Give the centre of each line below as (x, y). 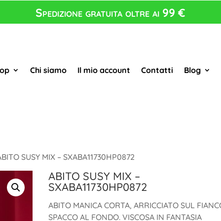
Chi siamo (48, 70)
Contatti (157, 70)
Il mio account (104, 70)
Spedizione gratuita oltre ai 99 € (110, 13)
